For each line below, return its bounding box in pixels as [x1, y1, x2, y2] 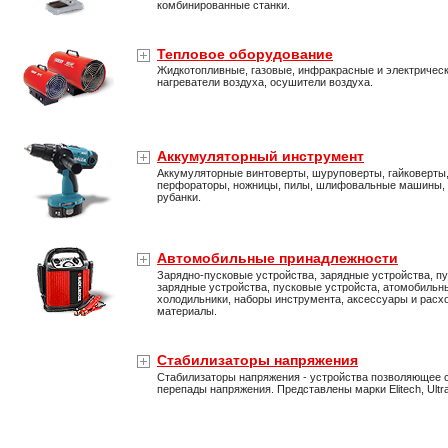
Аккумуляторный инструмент [157, 148, 364, 164]
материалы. [157, 305, 217, 317]
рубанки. [157, 191, 201, 203]
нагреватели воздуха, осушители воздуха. [157, 76, 373, 88]
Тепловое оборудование [157, 46, 333, 62]
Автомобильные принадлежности [157, 250, 398, 266]
